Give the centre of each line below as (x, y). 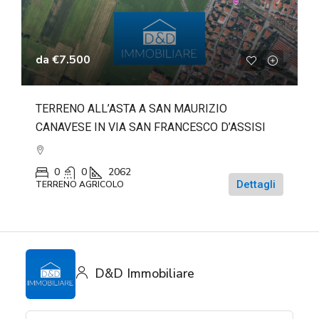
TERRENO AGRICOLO (80, 184)
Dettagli (256, 184)
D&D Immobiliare (143, 274)
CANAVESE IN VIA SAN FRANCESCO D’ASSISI (151, 127)
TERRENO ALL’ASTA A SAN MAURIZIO (131, 108)
